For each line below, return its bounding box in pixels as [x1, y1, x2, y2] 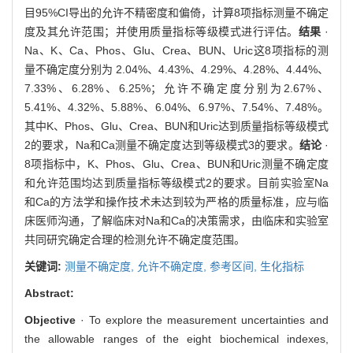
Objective [24, 313, 80, 326]
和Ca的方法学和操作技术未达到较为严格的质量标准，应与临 [24, 195, 329, 208]
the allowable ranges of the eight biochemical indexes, [24, 332, 329, 345]
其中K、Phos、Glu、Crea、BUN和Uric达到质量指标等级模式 [24, 119, 329, 132]
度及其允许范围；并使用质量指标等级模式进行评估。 [24, 24, 299, 38]
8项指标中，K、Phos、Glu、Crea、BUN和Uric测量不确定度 [24, 157, 329, 170]
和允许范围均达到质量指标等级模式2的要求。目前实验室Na [24, 176, 329, 189]
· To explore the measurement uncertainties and [80, 313, 329, 326]
